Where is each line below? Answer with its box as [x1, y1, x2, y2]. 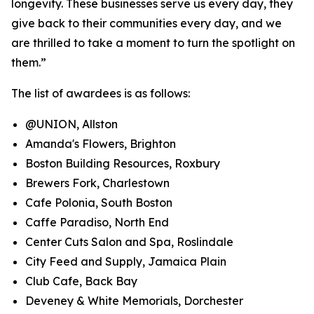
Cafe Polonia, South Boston [25, 196, 172, 210]
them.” [11, 55, 49, 69]
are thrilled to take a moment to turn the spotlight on [11, 36, 295, 50]
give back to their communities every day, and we [11, 16, 282, 30]
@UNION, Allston [25, 117, 118, 131]
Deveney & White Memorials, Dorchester [25, 294, 243, 308]
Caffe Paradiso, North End [25, 215, 169, 229]
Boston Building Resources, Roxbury [25, 156, 220, 170]
